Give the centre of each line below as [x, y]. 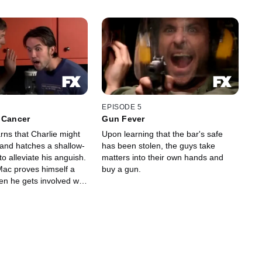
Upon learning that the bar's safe [163, 134]
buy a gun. [122, 169]
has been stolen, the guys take [159, 146]
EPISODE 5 [122, 107]
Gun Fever [123, 119]
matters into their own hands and [163, 158]
